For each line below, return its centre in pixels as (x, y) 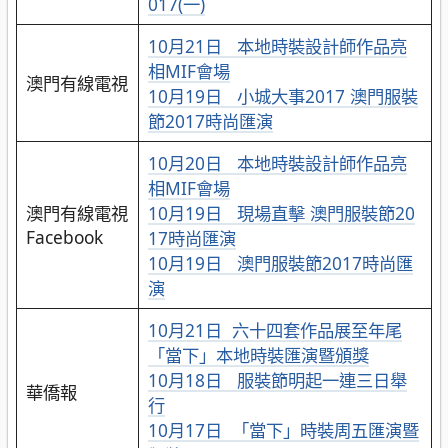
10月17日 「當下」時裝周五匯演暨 (283, 430)
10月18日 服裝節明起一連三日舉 (277, 380)
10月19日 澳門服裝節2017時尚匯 (280, 263)
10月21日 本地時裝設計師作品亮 (277, 46)
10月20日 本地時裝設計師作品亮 (277, 163)
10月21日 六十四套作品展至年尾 (274, 330)
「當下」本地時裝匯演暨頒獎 (258, 355)
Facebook (64, 237)
